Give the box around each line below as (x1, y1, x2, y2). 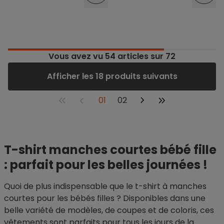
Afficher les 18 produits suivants (105, 70, 177, 82)
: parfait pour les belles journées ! (4, 156, 207, 173)
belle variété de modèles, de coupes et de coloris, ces (4, 204, 214, 216)
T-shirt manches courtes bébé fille (4, 141, 216, 158)
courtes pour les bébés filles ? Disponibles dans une (4, 192, 205, 204)
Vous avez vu (48, 50, 105, 62)
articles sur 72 (115, 50, 175, 62)
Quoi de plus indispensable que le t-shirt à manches (4, 180, 206, 192)
